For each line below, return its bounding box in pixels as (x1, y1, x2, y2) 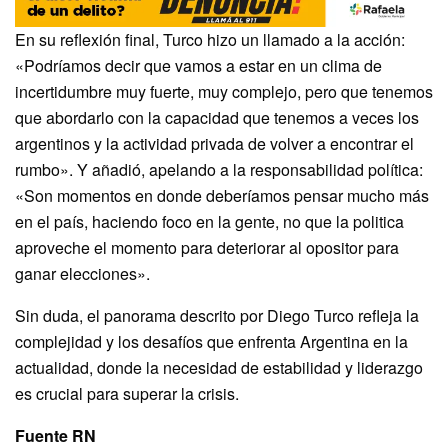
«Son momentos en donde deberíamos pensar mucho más (15, 184, 429, 208)
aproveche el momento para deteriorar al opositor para (15, 236, 399, 260)
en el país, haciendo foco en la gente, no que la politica (15, 210, 404, 234)
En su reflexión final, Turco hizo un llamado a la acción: (15, 28, 405, 52)
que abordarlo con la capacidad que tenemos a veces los (15, 106, 419, 130)
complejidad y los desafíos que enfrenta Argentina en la (15, 330, 408, 354)
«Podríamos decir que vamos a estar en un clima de (15, 54, 382, 78)
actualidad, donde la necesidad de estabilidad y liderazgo (15, 356, 423, 380)
